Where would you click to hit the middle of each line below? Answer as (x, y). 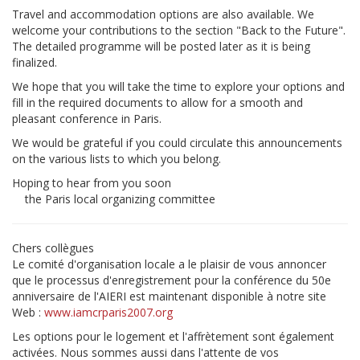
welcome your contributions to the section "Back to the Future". (179, 30)
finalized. (35, 62)
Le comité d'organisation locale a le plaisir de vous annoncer (169, 264)
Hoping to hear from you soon (92, 183)
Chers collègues (53, 248)
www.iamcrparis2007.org (108, 312)
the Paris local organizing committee (114, 199)
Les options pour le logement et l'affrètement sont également (173, 336)
